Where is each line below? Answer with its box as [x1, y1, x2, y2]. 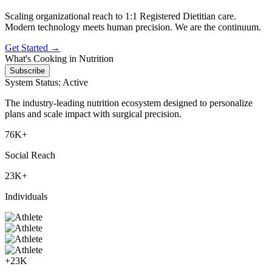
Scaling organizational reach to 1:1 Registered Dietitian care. [5, 10, 236, 21]
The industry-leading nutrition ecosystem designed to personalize [5, 97, 253, 108]
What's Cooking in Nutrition [5, 53, 114, 64]
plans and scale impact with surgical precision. [5, 108, 182, 119]
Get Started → [5, 42, 60, 53]
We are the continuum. [175, 21, 261, 32]
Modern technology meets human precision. [5, 21, 175, 32]
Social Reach [5, 149, 55, 160]
